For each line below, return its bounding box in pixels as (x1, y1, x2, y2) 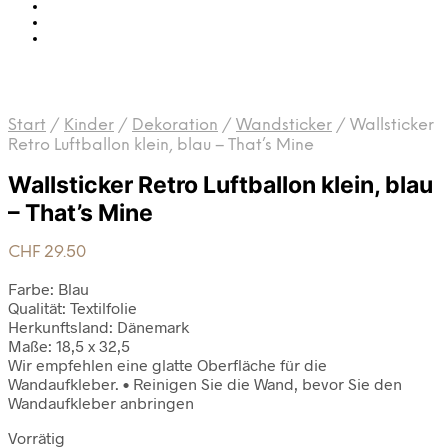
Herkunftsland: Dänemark (8, 317, 189, 337)
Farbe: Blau (8, 279, 89, 299)
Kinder (64, 117, 114, 134)
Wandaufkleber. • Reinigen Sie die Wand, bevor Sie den (8, 374, 402, 394)
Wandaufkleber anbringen (8, 393, 194, 413)
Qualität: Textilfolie (8, 298, 137, 318)
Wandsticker (236, 117, 332, 134)
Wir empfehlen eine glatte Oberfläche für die (8, 355, 327, 375)
